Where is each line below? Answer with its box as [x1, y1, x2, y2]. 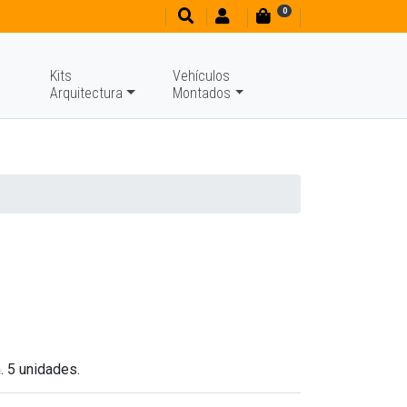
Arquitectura [50, 84, 124, 102]
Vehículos [173, 67, 231, 84]
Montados [173, 84, 232, 102]
